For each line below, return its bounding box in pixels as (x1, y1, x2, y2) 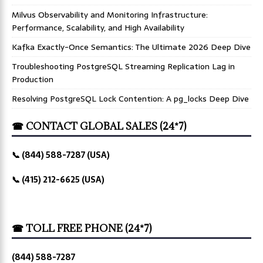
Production (12, 72, 53, 86)
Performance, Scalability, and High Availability (12, 21, 184, 34)
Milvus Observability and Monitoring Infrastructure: (12, 8, 208, 21)
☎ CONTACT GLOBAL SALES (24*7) (12, 119, 186, 133)
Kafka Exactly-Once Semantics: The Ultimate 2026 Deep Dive (12, 40, 251, 53)
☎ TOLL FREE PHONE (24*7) (12, 221, 151, 235)
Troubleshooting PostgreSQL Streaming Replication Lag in (12, 59, 235, 73)
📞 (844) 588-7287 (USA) (12, 148, 110, 161)
